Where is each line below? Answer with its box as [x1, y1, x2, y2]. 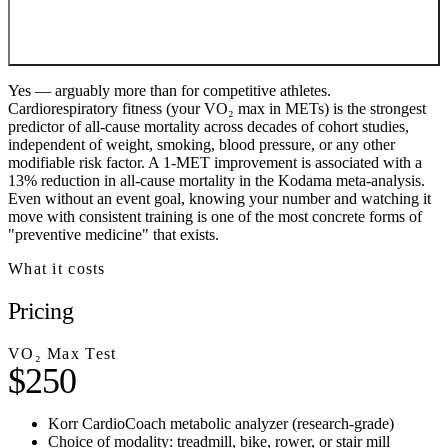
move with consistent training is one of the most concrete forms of [8, 207, 422, 225]
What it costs [8, 259, 106, 277]
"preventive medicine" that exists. [8, 225, 219, 243]
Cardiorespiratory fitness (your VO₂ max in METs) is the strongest [8, 99, 426, 117]
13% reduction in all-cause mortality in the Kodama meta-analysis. [8, 171, 425, 189]
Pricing [8, 297, 73, 324]
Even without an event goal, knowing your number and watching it [8, 189, 431, 207]
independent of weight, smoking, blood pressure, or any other [8, 135, 395, 153]
